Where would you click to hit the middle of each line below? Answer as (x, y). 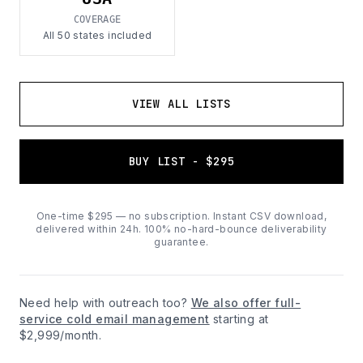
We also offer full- (246, 303)
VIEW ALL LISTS (181, 104)
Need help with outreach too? (105, 303)
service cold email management (115, 319)
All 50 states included (97, 35)
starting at (239, 319)
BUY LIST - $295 (181, 161)
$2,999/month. (61, 335)
